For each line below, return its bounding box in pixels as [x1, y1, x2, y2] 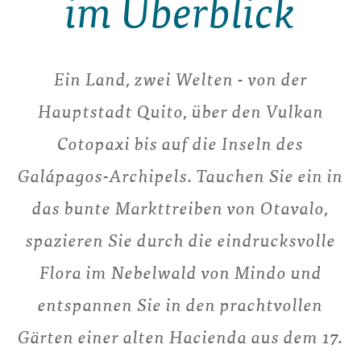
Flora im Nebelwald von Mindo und [39, 259, 322, 285]
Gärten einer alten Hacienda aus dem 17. [18, 324, 343, 350]
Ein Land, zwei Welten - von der [53, 66, 308, 92]
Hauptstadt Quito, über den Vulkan [37, 98, 324, 124]
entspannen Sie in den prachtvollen [38, 292, 323, 317]
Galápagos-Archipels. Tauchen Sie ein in [18, 163, 343, 189]
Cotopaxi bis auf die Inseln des [57, 131, 304, 156]
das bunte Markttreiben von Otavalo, [32, 195, 329, 221]
